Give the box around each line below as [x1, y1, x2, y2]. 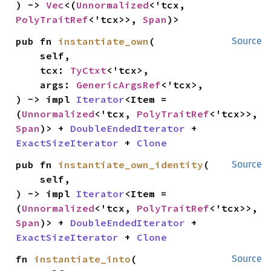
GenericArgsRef [76, 78, 162, 91]
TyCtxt [70, 64, 107, 76]
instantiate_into [34, 252, 131, 265]
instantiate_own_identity [58, 158, 204, 171]
